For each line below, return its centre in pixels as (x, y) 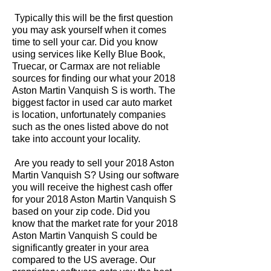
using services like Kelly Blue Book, (89, 54)
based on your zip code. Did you (81, 211)
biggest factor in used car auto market (92, 103)
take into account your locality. (76, 139)
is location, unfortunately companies (89, 115)
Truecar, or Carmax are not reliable (86, 66)
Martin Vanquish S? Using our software (96, 175)
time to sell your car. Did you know (85, 42)
